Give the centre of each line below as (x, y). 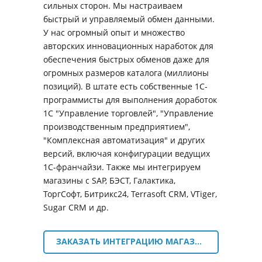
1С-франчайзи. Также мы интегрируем (122, 167)
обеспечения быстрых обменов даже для (126, 59)
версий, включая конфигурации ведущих (127, 154)
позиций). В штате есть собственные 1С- (125, 86)
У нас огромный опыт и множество (114, 32)
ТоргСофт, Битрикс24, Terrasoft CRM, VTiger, (130, 194)
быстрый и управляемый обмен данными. (129, 19)
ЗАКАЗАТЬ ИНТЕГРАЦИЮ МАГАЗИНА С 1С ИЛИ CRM (198, 241)
